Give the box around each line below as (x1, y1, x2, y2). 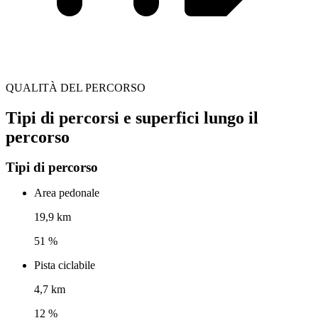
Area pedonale (34, 187, 99, 199)
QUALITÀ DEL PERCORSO (6, 81, 146, 94)
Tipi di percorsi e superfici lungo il (6, 108, 258, 127)
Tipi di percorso (6, 160, 98, 175)
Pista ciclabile (34, 259, 95, 272)
